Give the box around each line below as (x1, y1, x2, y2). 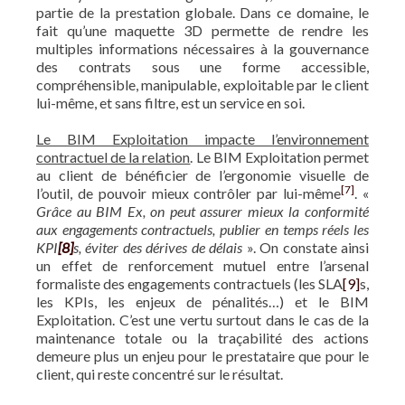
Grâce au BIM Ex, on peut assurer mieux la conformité (36, 202, 369, 220)
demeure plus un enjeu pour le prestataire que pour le (36, 347, 369, 364)
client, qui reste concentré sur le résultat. (36, 365, 283, 382)
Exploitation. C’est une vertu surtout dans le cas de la (36, 311, 369, 328)
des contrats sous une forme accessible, (36, 58, 369, 75)
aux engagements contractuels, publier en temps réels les (36, 221, 369, 238)
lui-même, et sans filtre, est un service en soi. (36, 94, 307, 111)
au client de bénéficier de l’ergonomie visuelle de (36, 166, 369, 184)
